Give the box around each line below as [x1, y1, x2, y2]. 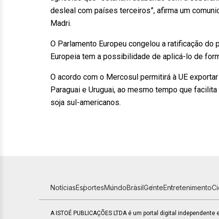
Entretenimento [163, 183, 212, 192]
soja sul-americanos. [50, 98, 121, 107]
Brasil [127, 183, 144, 192]
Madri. [50, 19, 71, 28]
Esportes [76, 183, 104, 192]
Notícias [50, 183, 76, 192]
